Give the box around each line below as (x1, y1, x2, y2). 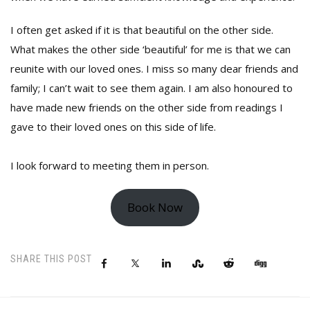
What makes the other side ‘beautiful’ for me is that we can (10, 42, 291, 56)
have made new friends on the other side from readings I (10, 100, 283, 114)
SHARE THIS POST (10, 253, 92, 265)
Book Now (127, 199, 183, 215)
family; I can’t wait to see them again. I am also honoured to (10, 80, 293, 95)
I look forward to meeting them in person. (10, 158, 209, 172)
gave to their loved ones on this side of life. (10, 119, 216, 134)
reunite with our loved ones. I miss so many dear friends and (10, 61, 298, 75)
